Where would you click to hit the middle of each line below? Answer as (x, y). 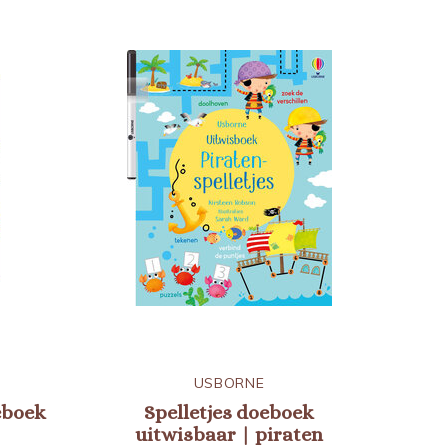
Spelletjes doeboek (229, 412)
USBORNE (229, 383)
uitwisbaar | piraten (229, 434)
